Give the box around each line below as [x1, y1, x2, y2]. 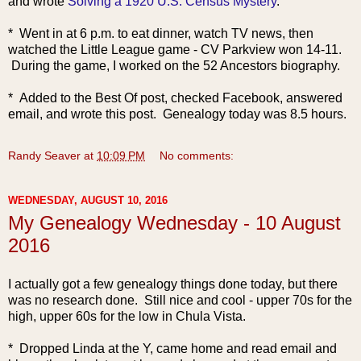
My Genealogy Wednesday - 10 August [8, 211, 341, 234]
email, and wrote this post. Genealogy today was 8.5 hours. [8, 106, 346, 121]
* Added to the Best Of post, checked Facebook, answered [8, 90, 342, 105]
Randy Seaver [8, 148, 81, 162]
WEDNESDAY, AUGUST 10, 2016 [8, 194, 168, 207]
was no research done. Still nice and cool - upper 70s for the [8, 293, 352, 307]
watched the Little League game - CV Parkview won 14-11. [8, 42, 342, 56]
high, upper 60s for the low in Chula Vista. [8, 309, 246, 323]
